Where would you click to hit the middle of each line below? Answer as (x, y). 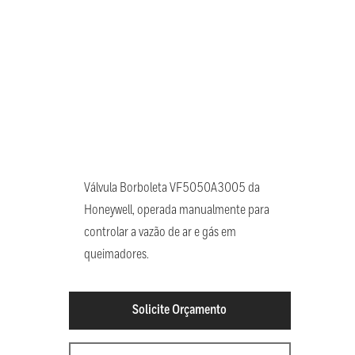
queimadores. (116, 255)
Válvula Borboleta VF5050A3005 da (172, 189)
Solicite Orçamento (180, 311)
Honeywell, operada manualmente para (176, 211)
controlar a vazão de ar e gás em (160, 233)
